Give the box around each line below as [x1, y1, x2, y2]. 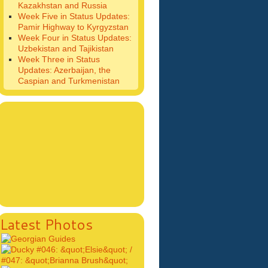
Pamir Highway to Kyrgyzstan [18, 22, 129, 32]
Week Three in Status [18, 54, 100, 64]
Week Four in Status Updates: [18, 33, 132, 42]
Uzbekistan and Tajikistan [18, 44, 114, 53]
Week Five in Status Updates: [18, 11, 130, 21]
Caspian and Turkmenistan [18, 76, 120, 86]
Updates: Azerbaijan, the [18, 65, 111, 75]
